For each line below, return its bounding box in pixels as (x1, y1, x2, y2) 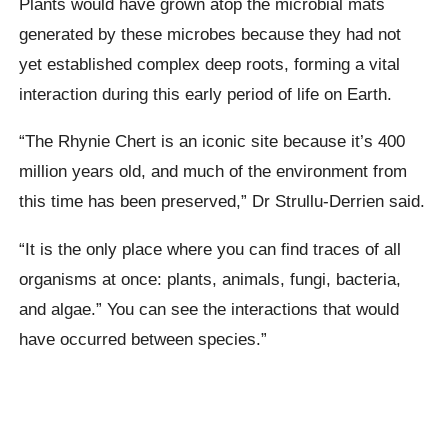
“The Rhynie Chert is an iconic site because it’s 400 (19, 131, 406, 152)
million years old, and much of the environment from (19, 161, 408, 182)
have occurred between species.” (19, 328, 268, 349)
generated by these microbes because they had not (19, 23, 402, 44)
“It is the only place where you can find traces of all (19, 238, 402, 259)
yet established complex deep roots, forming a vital (19, 53, 401, 74)
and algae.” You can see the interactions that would (19, 298, 400, 319)
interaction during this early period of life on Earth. (19, 83, 393, 104)
